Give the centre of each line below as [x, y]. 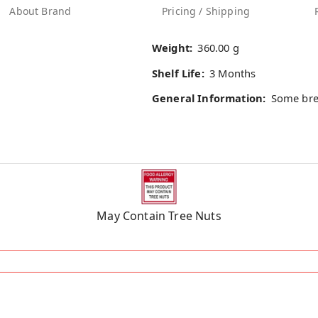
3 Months [233, 73]
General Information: [209, 98]
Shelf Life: [178, 73]
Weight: [172, 48]
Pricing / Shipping [206, 11]
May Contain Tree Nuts [159, 216]
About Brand [40, 11]
